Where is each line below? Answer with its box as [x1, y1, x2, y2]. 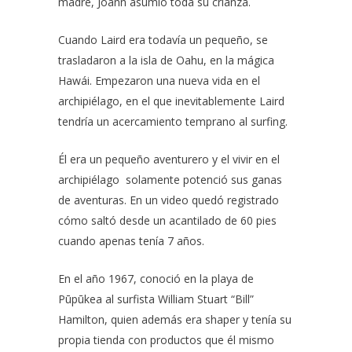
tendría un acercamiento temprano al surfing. [58, 114, 288, 129]
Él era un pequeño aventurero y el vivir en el [58, 152, 280, 167]
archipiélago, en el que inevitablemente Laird [58, 93, 284, 108]
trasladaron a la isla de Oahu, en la [58, 53, 237, 68]
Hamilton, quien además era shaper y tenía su [58, 312, 291, 327]
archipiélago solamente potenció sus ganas [58, 172, 282, 187]
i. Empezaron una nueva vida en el [87, 73, 260, 88]
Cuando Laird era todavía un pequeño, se [58, 32, 268, 47]
